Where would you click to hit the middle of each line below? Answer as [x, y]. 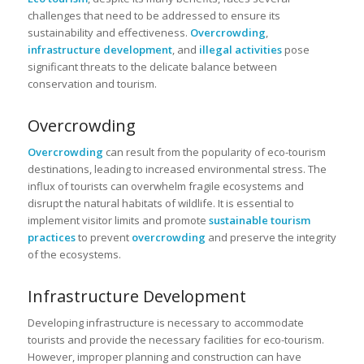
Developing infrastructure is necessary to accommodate [165, 322]
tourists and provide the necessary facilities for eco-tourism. [175, 339]
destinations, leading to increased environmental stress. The [177, 169]
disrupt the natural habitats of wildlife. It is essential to [160, 203]
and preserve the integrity [271, 237]
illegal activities [240, 49]
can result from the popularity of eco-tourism [214, 152]
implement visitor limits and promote [118, 220]
